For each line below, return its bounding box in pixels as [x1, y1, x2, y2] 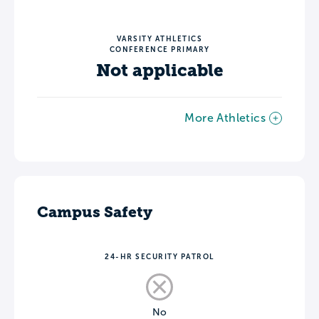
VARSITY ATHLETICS [116, 34, 203, 43]
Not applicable [96, 60, 223, 80]
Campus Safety [37, 202, 152, 221]
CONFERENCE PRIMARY [109, 45, 210, 53]
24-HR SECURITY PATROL [105, 252, 214, 261]
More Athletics [184, 111, 266, 124]
